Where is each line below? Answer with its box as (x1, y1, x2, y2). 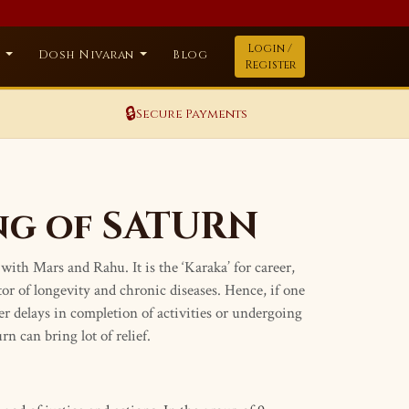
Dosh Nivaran (37, 47, 138, 63)
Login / (247, 41, 293, 56)
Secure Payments (135, 106, 247, 122)
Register (244, 58, 296, 72)
